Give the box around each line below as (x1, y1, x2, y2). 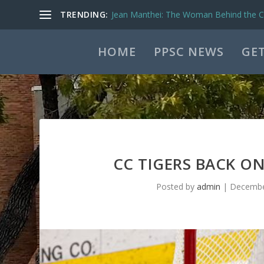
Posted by (156, 181, 197, 193)
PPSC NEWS (153, 44, 224, 60)
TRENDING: (60, 9, 108, 20)
